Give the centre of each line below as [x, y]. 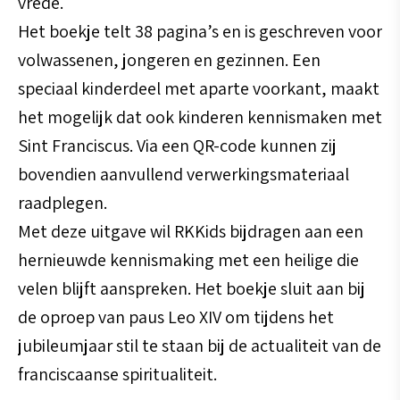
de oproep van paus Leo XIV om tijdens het [176, 317]
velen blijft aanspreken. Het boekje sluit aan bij [192, 289]
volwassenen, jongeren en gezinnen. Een [169, 60]
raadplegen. [62, 203]
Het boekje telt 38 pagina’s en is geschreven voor [200, 32]
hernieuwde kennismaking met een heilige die [188, 260]
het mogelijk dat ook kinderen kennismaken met [200, 117]
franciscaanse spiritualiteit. [117, 375]
